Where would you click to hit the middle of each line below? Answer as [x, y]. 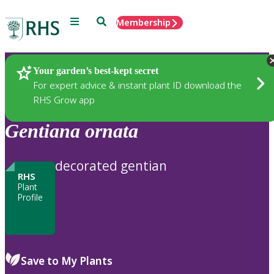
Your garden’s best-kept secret [96, 70]
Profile [30, 197]
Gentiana [43, 131]
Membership [143, 22]
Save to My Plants [67, 261]
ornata [112, 131]
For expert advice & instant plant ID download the [137, 85]
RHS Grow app [64, 99]
